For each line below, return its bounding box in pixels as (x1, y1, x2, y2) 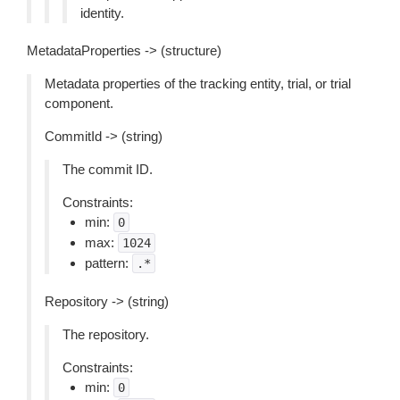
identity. (80, 5, 124, 21)
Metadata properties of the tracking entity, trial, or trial (45, 76, 351, 91)
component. (45, 96, 113, 111)
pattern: (85, 255, 132, 271)
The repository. (62, 327, 149, 342)
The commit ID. (62, 162, 153, 177)
